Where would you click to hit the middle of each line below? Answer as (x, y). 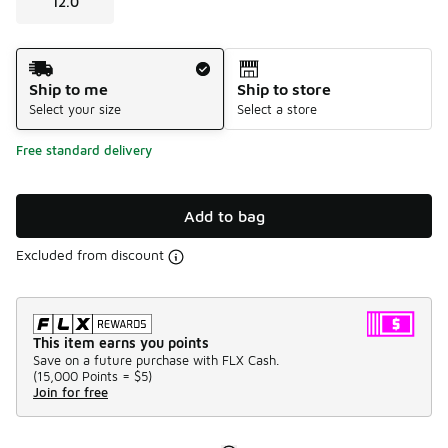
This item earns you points (121, 342)
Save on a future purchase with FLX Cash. (156, 359)
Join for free (70, 391)
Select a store (277, 109)
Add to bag (224, 216)
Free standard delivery (84, 150)
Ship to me (68, 89)
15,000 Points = (83, 375)
